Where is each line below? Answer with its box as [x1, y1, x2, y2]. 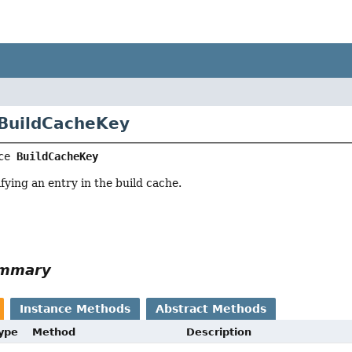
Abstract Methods [156, 302, 267, 316]
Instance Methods [20, 302, 131, 316]
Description [186, 326, 252, 339]
